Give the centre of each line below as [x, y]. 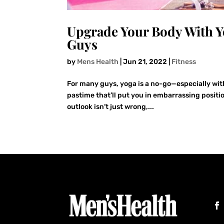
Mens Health [98, 61]
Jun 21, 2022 [145, 61]
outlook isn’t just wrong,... [111, 106]
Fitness [184, 61]
